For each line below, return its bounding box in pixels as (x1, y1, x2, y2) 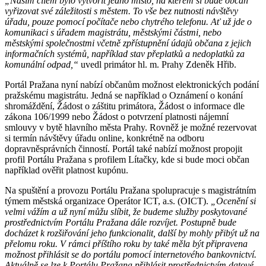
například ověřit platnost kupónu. (5, 165, 128, 176)
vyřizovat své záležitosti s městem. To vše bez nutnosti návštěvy (5, 6, 238, 17)
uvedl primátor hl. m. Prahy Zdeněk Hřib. (81, 59, 236, 70)
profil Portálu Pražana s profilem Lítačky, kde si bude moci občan (5, 154, 249, 165)
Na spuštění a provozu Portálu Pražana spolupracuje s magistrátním (5, 185, 256, 196)
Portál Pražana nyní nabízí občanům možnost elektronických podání (5, 80, 259, 90)
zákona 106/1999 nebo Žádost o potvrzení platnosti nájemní (5, 112, 229, 122)
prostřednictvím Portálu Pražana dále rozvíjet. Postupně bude (5, 217, 236, 228)
